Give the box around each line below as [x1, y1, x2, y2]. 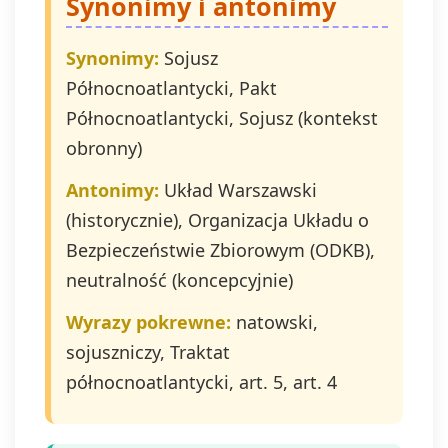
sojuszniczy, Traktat [66, 340, 230, 364]
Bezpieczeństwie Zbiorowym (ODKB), [66, 238, 375, 262]
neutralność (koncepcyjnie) [66, 268, 293, 292]
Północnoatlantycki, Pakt [66, 76, 277, 100]
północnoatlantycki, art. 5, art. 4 [66, 370, 337, 394]
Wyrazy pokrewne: [66, 310, 231, 334]
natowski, [231, 310, 318, 334]
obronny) [66, 136, 142, 160]
